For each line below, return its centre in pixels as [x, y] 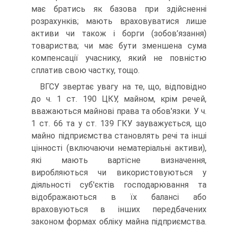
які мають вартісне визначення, [119, 160]
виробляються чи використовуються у [119, 172]
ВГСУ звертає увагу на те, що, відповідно [123, 86]
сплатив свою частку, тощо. [85, 70]
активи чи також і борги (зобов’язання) [119, 33]
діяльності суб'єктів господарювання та [119, 185]
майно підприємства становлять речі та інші [119, 135]
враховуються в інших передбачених [119, 209]
